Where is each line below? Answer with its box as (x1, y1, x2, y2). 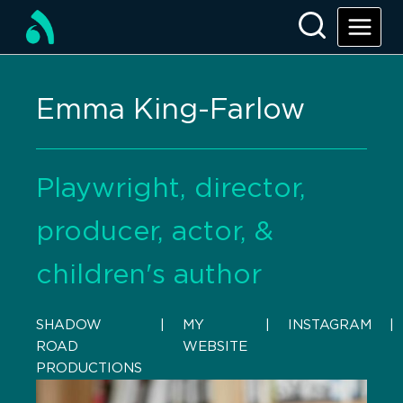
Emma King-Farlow (36, 96, 305, 124)
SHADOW (36, 318, 102, 332)
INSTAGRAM (288, 318, 372, 332)
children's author (36, 262, 262, 289)
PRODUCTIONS (36, 362, 142, 375)
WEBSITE (183, 340, 247, 354)
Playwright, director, (36, 175, 306, 202)
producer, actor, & (36, 219, 273, 246)
